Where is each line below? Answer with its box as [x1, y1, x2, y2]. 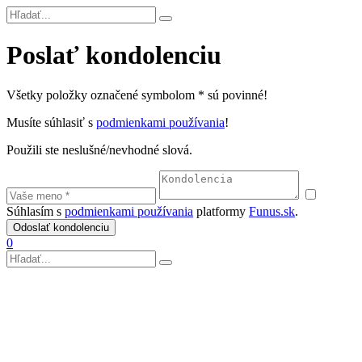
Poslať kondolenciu [6, 40, 221, 70]
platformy [193, 204, 249, 218]
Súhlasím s [6, 204, 65, 218]
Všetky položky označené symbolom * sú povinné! [6, 87, 267, 102]
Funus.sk [249, 204, 295, 218]
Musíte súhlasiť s [6, 115, 96, 129]
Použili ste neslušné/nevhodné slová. [6, 142, 192, 157]
